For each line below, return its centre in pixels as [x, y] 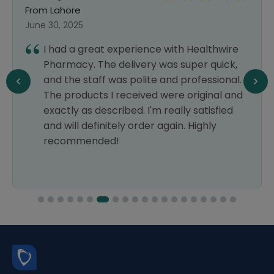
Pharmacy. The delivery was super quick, [140, 65]
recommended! [81, 141]
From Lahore [53, 10]
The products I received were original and [143, 95]
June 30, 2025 [54, 25]
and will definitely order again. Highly [130, 126]
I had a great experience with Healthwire [141, 49]
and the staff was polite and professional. [143, 80]
